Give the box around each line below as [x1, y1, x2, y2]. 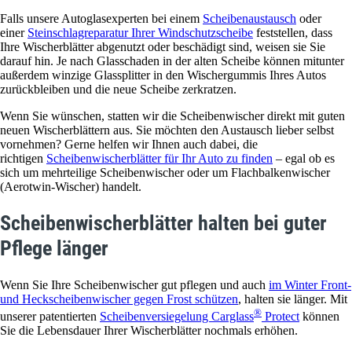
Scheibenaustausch [203, 11, 296, 25]
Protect [262, 310, 299, 324]
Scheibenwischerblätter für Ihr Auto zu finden [46, 151, 273, 165]
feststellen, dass [253, 25, 332, 39]
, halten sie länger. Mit [238, 291, 347, 306]
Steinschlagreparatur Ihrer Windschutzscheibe [27, 25, 253, 39]
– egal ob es [273, 151, 335, 165]
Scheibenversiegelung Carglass [100, 310, 254, 324]
